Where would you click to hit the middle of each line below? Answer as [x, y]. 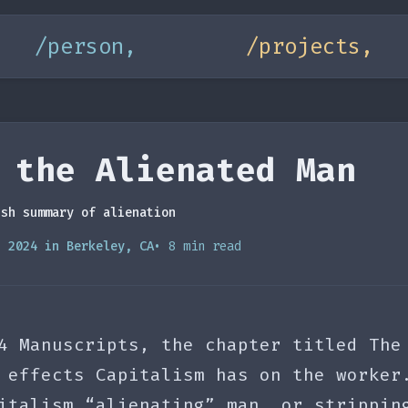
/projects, [309, 46]
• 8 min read [198, 246]
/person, [86, 46]
